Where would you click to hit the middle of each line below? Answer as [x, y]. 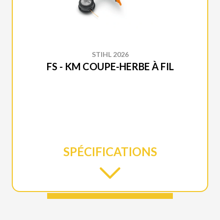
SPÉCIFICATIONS [110, 151]
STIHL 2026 [110, 54]
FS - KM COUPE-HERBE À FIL [110, 66]
